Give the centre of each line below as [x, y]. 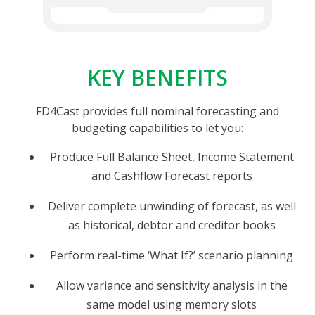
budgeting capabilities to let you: [157, 128]
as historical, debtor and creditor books [172, 225]
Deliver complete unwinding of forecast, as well [172, 206]
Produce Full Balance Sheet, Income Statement [172, 156]
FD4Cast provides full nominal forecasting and [157, 111]
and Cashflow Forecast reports [172, 175]
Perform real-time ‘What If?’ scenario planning [172, 255]
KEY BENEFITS [157, 77]
